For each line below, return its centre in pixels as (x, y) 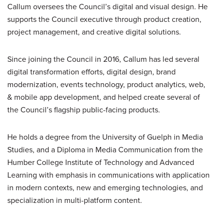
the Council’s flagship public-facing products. (84, 110)
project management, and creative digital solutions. (94, 32)
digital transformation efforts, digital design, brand (91, 72)
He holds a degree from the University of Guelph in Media (105, 137)
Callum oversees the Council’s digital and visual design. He (108, 7)
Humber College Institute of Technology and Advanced (101, 162)
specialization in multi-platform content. (75, 200)
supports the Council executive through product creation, (104, 19)
